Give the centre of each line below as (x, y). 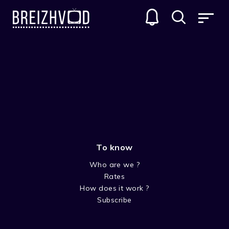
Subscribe (114, 200)
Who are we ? (114, 165)
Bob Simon (33, 188)
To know (114, 147)
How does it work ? (114, 188)
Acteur (19, 200)
